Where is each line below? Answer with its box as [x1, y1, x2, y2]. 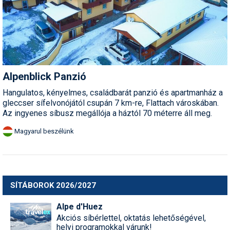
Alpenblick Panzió [3, 70, 86, 83]
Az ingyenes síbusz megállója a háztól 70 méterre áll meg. [3, 108, 212, 119]
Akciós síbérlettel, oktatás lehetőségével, [56, 213, 206, 223]
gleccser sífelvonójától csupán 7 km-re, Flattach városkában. [3, 98, 219, 108]
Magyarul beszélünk [14, 127, 74, 136]
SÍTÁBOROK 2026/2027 [10, 181, 96, 190]
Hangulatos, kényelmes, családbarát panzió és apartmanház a [3, 88, 223, 98]
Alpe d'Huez [56, 202, 103, 212]
